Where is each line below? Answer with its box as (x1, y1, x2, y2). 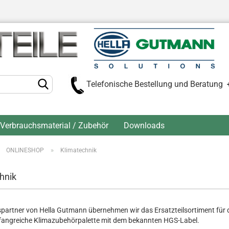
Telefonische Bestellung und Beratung (86, 79, 227, 89)
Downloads (124, 121, 165, 130)
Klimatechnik (60, 147, 97, 154)
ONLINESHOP (6, 147, 44, 154)
